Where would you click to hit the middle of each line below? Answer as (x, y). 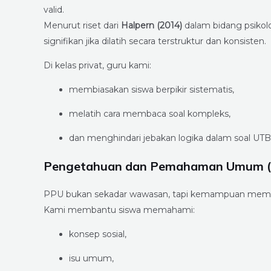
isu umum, (91, 259)
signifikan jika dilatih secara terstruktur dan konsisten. (155, 41)
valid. (54, 10)
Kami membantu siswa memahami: (119, 210)
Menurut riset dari (82, 26)
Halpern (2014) (152, 26)
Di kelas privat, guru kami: (97, 66)
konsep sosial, (98, 234)
